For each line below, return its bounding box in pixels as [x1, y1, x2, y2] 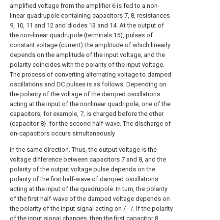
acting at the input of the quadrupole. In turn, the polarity [10, 185, 167, 192]
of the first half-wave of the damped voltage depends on [10, 195, 170, 202]
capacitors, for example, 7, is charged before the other [10, 110, 164, 117]
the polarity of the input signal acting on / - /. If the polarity [10, 205, 173, 212]
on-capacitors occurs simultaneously [10, 130, 115, 137]
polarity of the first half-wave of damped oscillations [10, 175, 158, 183]
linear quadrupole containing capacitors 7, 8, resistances [10, 12, 170, 19]
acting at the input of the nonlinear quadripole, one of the [10, 100, 170, 108]
